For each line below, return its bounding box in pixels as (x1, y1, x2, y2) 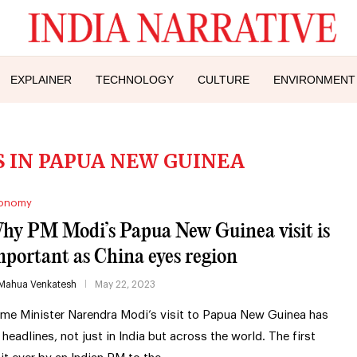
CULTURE (198, 73, 249, 86)
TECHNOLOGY (96, 73, 174, 86)
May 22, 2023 (94, 279, 155, 289)
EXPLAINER (10, 73, 72, 86)
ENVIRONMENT (273, 73, 355, 86)
